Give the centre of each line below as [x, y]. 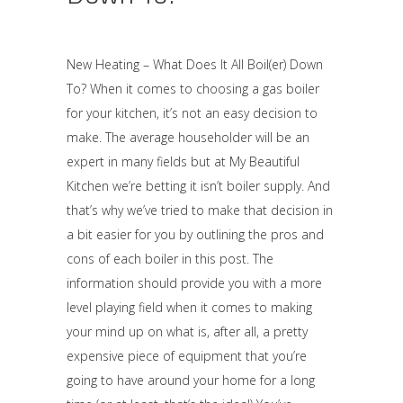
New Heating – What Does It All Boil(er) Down [195, 64]
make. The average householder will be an [188, 137]
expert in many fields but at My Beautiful [183, 161]
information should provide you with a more [194, 283]
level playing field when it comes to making [189, 307]
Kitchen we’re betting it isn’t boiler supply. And [198, 186]
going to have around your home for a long [191, 380]
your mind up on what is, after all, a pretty [187, 331]
